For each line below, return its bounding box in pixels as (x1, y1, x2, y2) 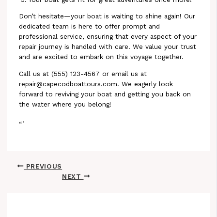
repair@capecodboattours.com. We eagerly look (19, 79, 173, 88)
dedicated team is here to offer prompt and (19, 22, 160, 31)
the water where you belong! (19, 100, 112, 108)
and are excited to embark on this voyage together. (19, 53, 184, 61)
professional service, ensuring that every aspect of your (19, 32, 197, 41)
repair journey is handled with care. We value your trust (19, 43, 197, 51)
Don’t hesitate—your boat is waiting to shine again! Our (19, 12, 196, 20)
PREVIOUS (23, 162, 62, 170)
